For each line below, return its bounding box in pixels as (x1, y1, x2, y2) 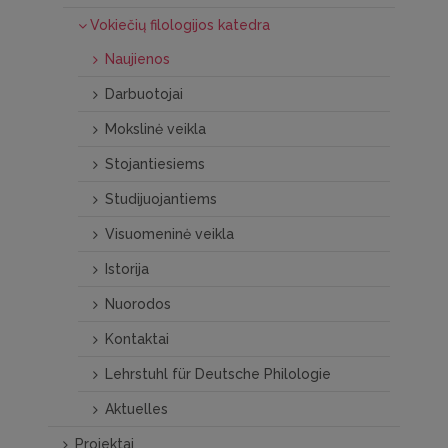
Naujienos (105, 51, 170, 67)
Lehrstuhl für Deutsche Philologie (105, 366, 331, 382)
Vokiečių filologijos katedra (90, 17, 270, 33)
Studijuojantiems (105, 191, 217, 207)
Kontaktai (105, 331, 169, 347)
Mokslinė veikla (105, 121, 206, 137)
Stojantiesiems (105, 156, 205, 172)
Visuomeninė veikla (105, 226, 234, 242)
